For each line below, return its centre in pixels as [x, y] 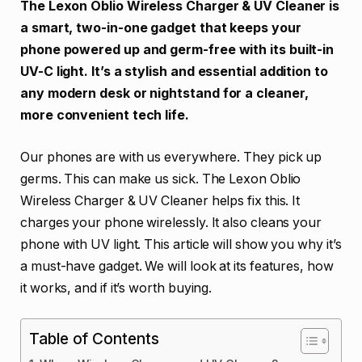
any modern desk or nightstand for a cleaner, [164, 93]
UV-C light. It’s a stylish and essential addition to [174, 72]
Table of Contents [94, 339]
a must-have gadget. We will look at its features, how [177, 266]
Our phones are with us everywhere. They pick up [171, 157]
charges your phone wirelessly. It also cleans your [171, 222]
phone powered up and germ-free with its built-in [177, 50]
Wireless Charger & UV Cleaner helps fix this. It [160, 200]
